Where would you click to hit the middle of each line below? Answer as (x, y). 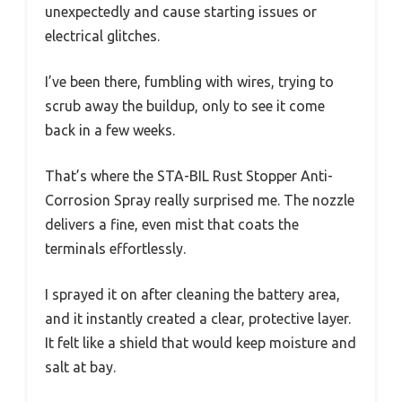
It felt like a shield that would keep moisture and (201, 343)
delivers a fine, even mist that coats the (172, 225)
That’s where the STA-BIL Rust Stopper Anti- (189, 176)
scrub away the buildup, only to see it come (185, 106)
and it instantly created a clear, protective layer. (198, 319)
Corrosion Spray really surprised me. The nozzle (200, 201)
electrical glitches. (102, 36)
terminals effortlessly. (115, 249)
